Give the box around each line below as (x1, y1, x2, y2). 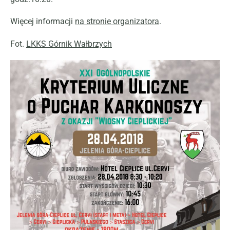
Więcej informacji (10, 16, 75, 27)
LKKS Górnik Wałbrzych (26, 39, 112, 49)
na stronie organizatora (75, 16, 159, 27)
